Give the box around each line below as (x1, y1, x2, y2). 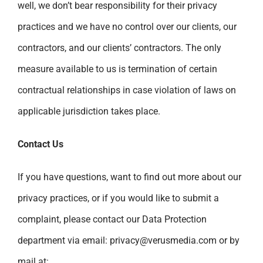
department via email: (18, 234, 110, 246)
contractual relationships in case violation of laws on (18, 84, 236, 96)
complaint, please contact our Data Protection (18, 213, 207, 225)
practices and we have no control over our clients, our (18, 21, 237, 32)
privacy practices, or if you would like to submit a (18, 192, 219, 204)
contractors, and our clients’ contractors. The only (18, 42, 221, 53)
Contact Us (18, 138, 63, 150)
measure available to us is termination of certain (18, 63, 217, 75)
